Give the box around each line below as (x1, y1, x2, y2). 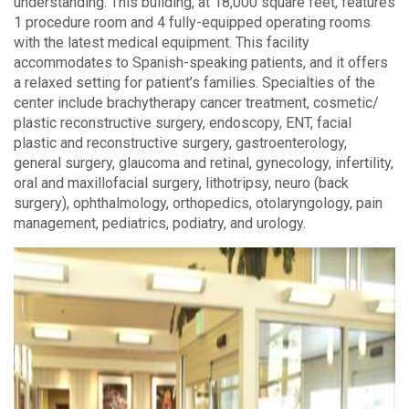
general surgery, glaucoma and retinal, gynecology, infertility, (14, 154, 393, 173)
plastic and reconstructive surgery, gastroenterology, (14, 134, 347, 152)
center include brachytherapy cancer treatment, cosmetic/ (14, 94, 379, 112)
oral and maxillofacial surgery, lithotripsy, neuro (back (14, 174, 349, 193)
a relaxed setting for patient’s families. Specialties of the (14, 74, 375, 92)
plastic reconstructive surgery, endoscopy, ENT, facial (14, 114, 351, 132)
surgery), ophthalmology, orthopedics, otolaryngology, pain (14, 194, 383, 213)
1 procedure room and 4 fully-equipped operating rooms (14, 14, 371, 32)
